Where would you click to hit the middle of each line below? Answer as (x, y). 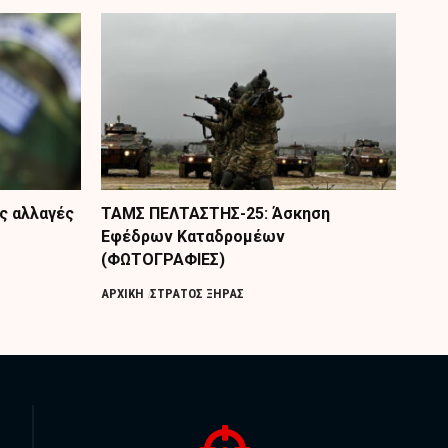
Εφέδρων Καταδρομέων (193, 237)
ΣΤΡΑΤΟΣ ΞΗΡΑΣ (196, 294)
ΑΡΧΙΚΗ (122, 294)
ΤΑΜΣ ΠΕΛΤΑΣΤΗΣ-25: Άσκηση (215, 214)
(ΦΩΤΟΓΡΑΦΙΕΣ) (163, 260)
